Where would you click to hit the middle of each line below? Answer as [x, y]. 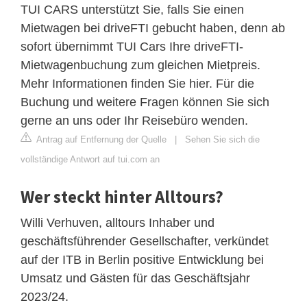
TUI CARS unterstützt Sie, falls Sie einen [132, 9]
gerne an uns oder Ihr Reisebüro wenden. [134, 120]
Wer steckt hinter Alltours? [122, 196]
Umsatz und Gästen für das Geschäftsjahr [135, 278]
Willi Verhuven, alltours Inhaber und [118, 222]
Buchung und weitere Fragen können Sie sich [145, 102]
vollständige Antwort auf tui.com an [90, 159]
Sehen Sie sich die [222, 139]
